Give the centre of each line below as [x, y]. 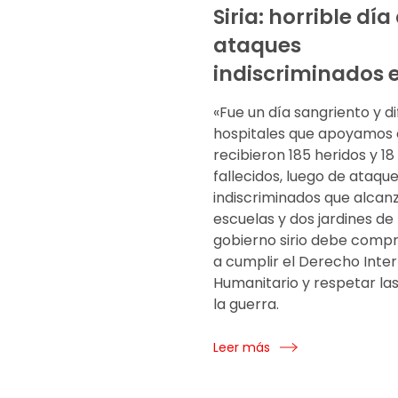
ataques [257, 46]
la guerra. [246, 305]
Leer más [242, 348]
